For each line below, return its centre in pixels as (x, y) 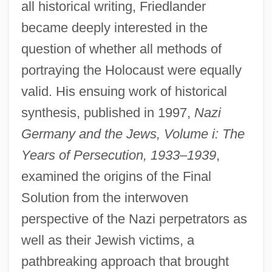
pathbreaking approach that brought (125, 261)
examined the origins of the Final (116, 176)
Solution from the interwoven (104, 197)
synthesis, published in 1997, (107, 112)
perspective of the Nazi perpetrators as (134, 219)
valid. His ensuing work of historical (124, 91)
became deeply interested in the (114, 27)
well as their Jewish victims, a (107, 240)
